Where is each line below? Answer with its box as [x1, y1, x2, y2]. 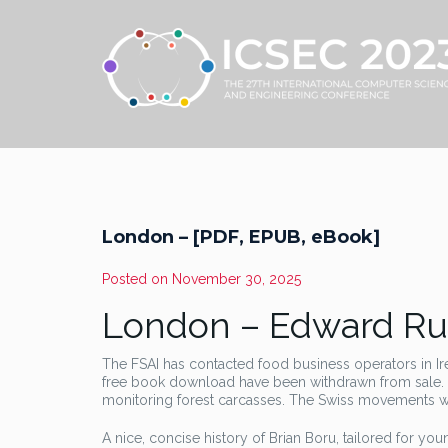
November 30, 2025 [172, 271, 301, 287]
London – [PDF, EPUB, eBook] [102, 226, 380, 248]
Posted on [102, 271, 172, 287]
